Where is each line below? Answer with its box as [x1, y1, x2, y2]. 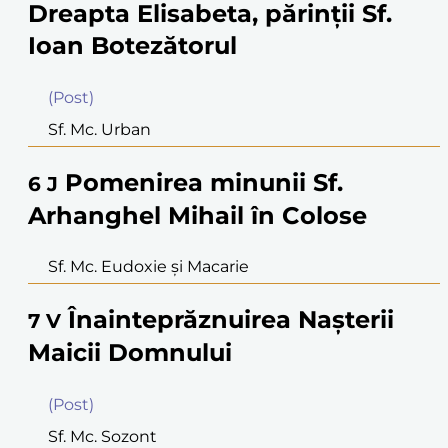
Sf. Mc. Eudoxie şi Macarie [48, 257, 249, 277]
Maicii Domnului [28, 338, 232, 368]
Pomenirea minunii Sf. [65, 167, 343, 197]
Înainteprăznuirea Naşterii [68, 305, 394, 335]
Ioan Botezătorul [28, 30, 237, 60]
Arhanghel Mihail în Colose [28, 200, 367, 230]
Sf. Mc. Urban [48, 119, 151, 139]
